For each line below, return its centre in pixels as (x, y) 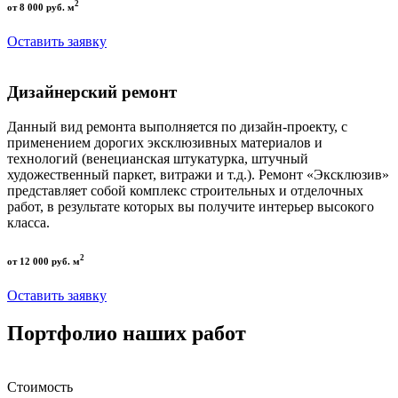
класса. (28, 222)
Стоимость (40, 387)
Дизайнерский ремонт (92, 92)
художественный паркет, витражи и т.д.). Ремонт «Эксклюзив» (198, 174)
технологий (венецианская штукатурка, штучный (158, 158)
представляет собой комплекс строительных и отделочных (185, 190)
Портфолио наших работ (127, 334)
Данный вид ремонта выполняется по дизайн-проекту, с (177, 126)
